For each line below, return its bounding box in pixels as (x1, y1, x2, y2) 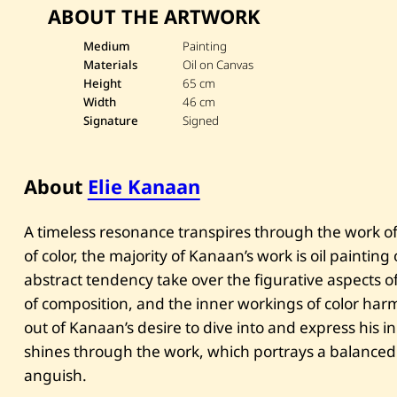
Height (82, 75, 121, 92)
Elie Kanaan (87, 174, 200, 200)
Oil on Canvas (183, 57, 254, 74)
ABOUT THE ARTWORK (47, 4, 261, 30)
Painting (183, 38, 228, 55)
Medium (82, 38, 130, 55)
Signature (82, 113, 138, 129)
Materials (82, 57, 137, 74)
